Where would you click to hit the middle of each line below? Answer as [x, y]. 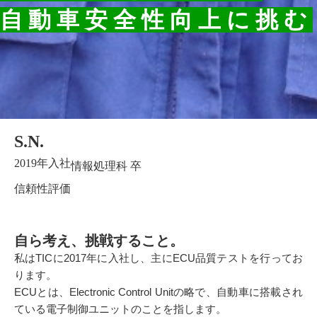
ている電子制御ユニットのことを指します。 [120, 309]
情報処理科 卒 [106, 166]
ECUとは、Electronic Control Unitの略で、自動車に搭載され [158, 292]
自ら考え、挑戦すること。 [99, 241]
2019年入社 [42, 163]
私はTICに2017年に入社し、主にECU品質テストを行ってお [158, 258]
